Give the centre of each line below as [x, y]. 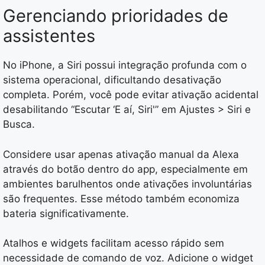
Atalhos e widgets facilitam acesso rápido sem [114, 243]
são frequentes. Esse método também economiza [121, 198]
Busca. [19, 125]
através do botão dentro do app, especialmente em [125, 169]
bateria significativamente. [66, 213]
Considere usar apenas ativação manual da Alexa [121, 154]
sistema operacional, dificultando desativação [112, 80]
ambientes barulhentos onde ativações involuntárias [127, 184]
